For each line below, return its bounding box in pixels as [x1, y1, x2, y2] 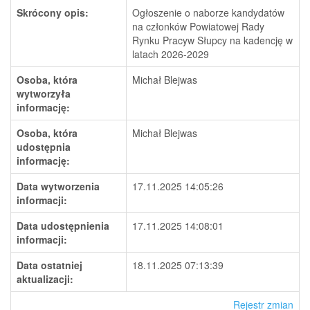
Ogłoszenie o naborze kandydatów [132, 6, 284, 19]
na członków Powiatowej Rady [132, 19, 264, 33]
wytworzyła [17, 86, 71, 100]
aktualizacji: [17, 272, 73, 286]
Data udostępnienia [17, 219, 109, 232]
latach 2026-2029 [132, 47, 209, 61]
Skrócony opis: [17, 6, 89, 19]
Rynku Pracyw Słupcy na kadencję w [132, 33, 293, 47]
